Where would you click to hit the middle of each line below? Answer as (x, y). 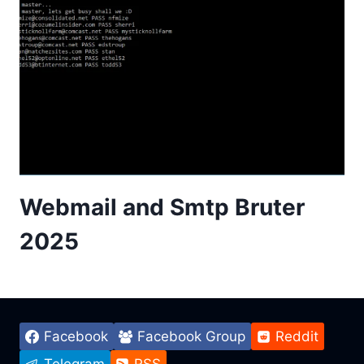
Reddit (297, 336)
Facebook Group (192, 336)
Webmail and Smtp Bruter (162, 208)
